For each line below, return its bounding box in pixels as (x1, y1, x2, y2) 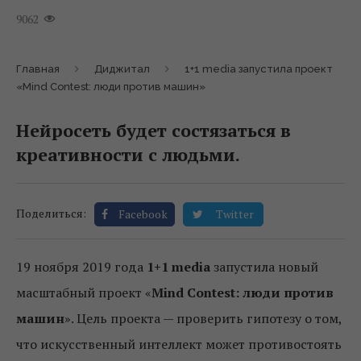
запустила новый (210, 257, 318, 276)
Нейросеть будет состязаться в (16, 118, 291, 142)
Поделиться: (16, 205, 86, 221)
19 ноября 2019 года (16, 257, 147, 276)
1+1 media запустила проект (185, 62, 333, 75)
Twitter (216, 205, 254, 222)
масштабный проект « (16, 283, 151, 301)
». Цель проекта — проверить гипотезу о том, (64, 309, 342, 327)
